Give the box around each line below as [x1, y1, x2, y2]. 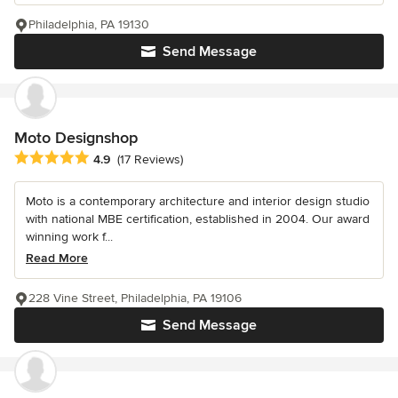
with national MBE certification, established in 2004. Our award [26, 211, 370, 227]
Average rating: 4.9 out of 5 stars [13, 148, 215, 167]
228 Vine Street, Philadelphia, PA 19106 [28, 290, 242, 306]
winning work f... [26, 228, 113, 244]
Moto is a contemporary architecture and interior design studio [26, 193, 370, 209]
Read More [26, 250, 88, 266]
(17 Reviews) [117, 151, 183, 167]
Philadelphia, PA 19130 [28, 16, 149, 32]
